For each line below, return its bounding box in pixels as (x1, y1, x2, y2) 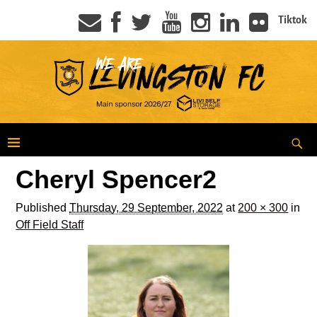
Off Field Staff (16, 218, 84, 231)
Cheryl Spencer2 (16, 164, 217, 194)
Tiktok (278, 14, 307, 25)
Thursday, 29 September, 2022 (69, 201, 224, 214)
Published (16, 201, 70, 214)
